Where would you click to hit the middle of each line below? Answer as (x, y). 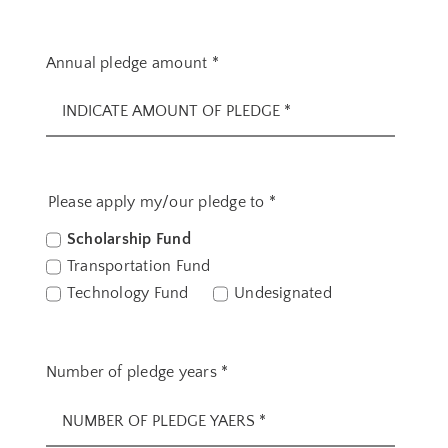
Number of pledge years (133, 372)
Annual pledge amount (128, 62)
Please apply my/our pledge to (158, 202)
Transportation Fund (138, 266)
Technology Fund (127, 293)
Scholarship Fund (128, 239)
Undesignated (283, 293)
